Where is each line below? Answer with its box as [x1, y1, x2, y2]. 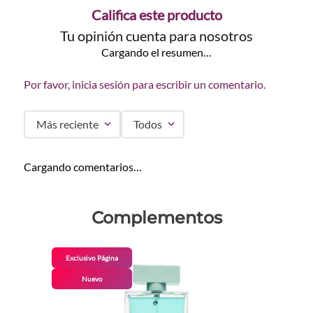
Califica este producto [91, 6, 222, 24]
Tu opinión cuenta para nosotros [60, 27, 253, 45]
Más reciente [36, 117, 99, 131]
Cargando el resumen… [101, 45, 212, 59]
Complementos [91, 208, 222, 228]
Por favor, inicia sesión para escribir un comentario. [24, 78, 265, 92]
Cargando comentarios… [24, 160, 142, 174]
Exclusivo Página [66, 253, 118, 262]
